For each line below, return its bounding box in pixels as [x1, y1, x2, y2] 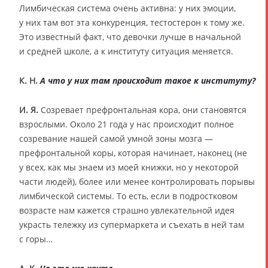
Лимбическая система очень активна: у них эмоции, [19, 2, 236, 14]
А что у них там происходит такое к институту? [40, 74, 255, 86]
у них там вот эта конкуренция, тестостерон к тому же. [19, 16, 245, 28]
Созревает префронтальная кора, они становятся [38, 103, 246, 115]
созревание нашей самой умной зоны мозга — [19, 132, 213, 144]
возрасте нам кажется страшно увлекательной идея [19, 204, 234, 216]
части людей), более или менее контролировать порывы [19, 175, 255, 187]
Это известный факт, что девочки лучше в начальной [19, 31, 241, 42]
